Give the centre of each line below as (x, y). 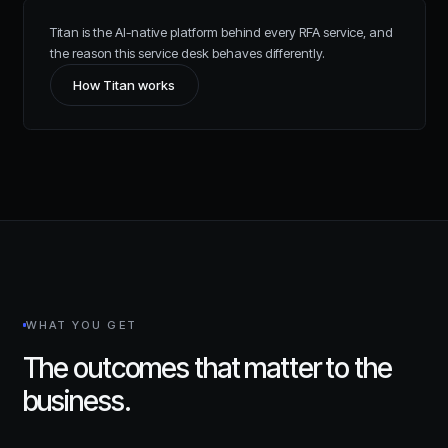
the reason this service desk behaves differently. (187, 52)
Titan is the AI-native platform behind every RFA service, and (221, 31)
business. (76, 400)
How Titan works (124, 85)
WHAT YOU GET (81, 324)
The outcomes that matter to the (207, 367)
